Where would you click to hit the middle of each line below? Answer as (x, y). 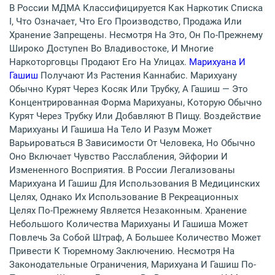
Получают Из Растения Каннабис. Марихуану (139, 76)
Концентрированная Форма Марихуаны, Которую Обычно (136, 103)
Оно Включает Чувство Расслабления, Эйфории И (118, 157)
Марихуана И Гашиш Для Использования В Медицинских (134, 184)
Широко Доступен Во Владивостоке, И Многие (111, 49)
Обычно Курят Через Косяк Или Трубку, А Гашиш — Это (129, 89)
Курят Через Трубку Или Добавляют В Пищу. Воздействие (135, 116)
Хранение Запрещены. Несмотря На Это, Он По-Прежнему (136, 35)
